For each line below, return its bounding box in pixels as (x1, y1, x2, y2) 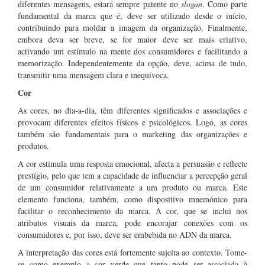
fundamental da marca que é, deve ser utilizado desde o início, (18, 10, 247, 21)
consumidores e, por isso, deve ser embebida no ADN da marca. (18, 229, 232, 240)
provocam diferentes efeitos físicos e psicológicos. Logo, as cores (18, 117, 247, 128)
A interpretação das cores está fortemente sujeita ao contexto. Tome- (18, 247, 247, 258)
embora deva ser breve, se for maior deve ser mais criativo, (18, 34, 247, 45)
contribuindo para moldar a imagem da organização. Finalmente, (18, 22, 247, 33)
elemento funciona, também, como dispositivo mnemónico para (18, 193, 247, 205)
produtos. (18, 140, 49, 151)
